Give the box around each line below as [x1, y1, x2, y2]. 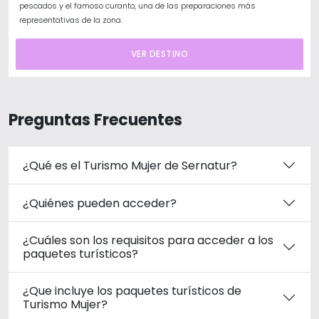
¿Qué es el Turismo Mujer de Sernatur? [23, 157, 237, 174]
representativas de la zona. [19, 14, 122, 26]
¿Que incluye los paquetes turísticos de [23, 283, 241, 299]
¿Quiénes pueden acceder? [23, 194, 177, 211]
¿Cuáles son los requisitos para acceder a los [23, 232, 273, 249]
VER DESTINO [130, 48, 189, 60]
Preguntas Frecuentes [9, 109, 182, 131]
